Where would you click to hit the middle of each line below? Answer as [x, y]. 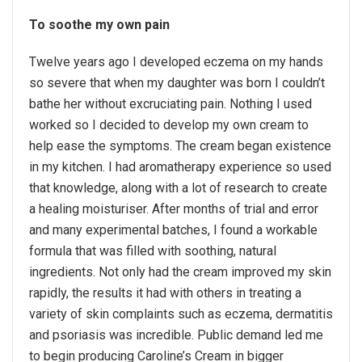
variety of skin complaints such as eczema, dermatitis [181, 314]
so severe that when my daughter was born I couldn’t [177, 83]
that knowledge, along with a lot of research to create [178, 188]
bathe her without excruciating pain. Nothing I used [170, 104]
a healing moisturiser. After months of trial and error [174, 209]
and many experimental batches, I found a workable [173, 230]
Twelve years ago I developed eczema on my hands [176, 62]
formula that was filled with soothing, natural [153, 251]
